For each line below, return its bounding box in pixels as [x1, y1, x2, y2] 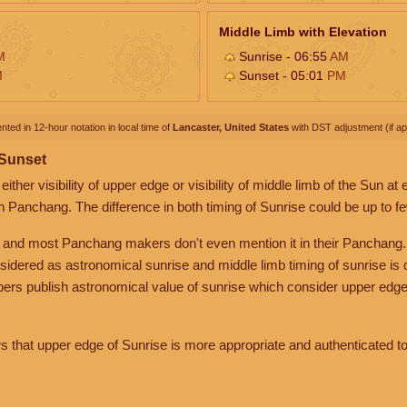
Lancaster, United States [173, 121, 289, 133]
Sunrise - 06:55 [235, 48, 330, 64]
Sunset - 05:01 [235, 67, 327, 83]
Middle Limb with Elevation [219, 24, 387, 39]
